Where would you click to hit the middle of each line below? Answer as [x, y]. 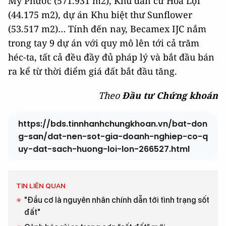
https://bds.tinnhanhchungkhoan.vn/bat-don [113, 124]
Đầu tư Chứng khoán [169, 95]
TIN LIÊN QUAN [41, 185]
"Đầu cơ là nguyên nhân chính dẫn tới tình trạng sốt [117, 200]
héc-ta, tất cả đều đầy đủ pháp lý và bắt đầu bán [111, 57]
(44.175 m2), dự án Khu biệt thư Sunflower [100, 14]
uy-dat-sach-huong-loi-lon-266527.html [104, 149]
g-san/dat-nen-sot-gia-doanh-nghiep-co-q [113, 136]
